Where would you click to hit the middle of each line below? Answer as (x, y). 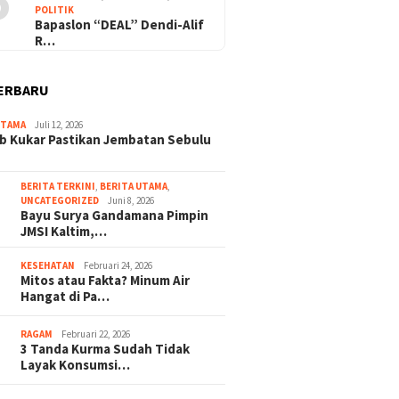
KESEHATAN (48, 265)
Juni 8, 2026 (131, 200)
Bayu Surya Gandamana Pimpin (115, 215)
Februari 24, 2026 (118, 265)
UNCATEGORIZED (60, 200)
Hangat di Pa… (65, 296)
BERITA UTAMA (134, 186)
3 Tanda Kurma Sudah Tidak (106, 349)
